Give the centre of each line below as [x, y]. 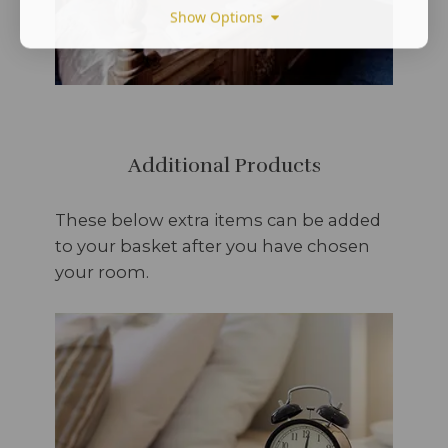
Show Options [220, 16]
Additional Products [224, 165]
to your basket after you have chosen [212, 245]
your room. [102, 271]
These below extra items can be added [218, 219]
